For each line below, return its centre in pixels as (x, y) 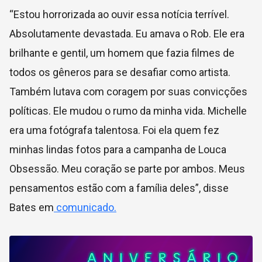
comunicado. (85, 208)
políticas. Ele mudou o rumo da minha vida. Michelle (128, 111)
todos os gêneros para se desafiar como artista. (120, 73)
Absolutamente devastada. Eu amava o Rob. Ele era (127, 34)
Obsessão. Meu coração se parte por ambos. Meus (127, 169)
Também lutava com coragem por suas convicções (128, 92)
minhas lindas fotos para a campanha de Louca (118, 150)
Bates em (32, 208)
